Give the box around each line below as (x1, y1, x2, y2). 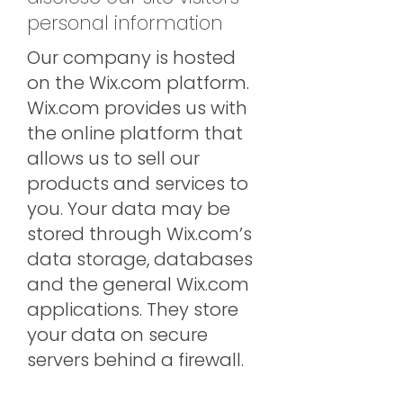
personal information (27, 10, 223, 36)
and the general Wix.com (27, 272, 249, 297)
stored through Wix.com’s (27, 221, 252, 246)
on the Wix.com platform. (27, 70, 249, 95)
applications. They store (27, 297, 238, 322)
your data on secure (27, 322, 208, 347)
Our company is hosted (27, 45, 236, 70)
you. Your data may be (27, 196, 230, 221)
